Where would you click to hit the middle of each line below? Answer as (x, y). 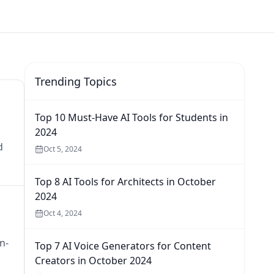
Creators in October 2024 (93, 261)
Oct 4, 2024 (63, 213)
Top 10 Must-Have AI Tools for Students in (131, 117)
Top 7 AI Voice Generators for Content (123, 246)
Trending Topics (76, 81)
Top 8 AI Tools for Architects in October (125, 182)
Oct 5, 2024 (63, 149)
